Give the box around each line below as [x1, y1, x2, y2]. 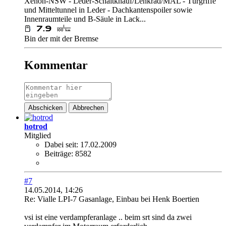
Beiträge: [44, 149, 73, 158]
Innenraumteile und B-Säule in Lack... [24, 14, 146, 23]
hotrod [24, 122, 47, 131]
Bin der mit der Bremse [24, 34, 100, 43]
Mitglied [24, 131, 51, 140]
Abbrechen [73, 103, 104, 111]
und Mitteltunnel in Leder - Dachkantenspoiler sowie [24, 5, 192, 14]
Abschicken [28, 103, 63, 111]
